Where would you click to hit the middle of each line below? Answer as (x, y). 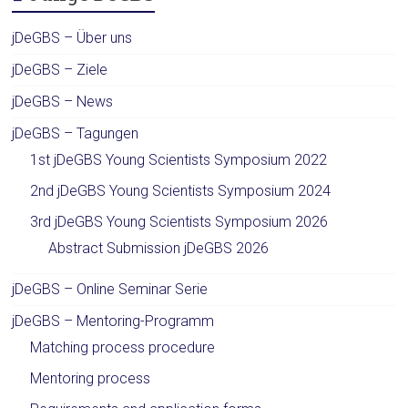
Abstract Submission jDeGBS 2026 (159, 248)
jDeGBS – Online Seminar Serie (110, 289)
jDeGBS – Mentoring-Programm (113, 321)
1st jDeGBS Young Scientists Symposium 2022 (179, 160)
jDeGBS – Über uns (72, 38)
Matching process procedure (123, 347)
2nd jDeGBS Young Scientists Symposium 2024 (181, 191)
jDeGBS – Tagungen (76, 133)
